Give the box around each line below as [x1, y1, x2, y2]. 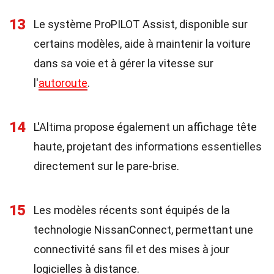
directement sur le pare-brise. [34, 160, 179, 172]
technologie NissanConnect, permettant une [34, 223, 253, 236]
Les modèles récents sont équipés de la [34, 204, 230, 217]
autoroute [39, 76, 87, 89]
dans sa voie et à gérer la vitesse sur [34, 57, 213, 70]
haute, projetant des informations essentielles [34, 140, 262, 153]
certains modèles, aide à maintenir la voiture [34, 37, 251, 50]
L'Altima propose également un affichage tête [34, 120, 257, 133]
